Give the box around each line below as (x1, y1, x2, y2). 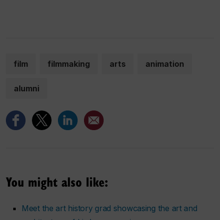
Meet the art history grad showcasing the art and (22, 203, 197, 214)
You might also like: (6, 172, 108, 191)
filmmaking (48, 59, 90, 69)
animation (145, 59, 184, 69)
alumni (14, 83, 39, 94)
